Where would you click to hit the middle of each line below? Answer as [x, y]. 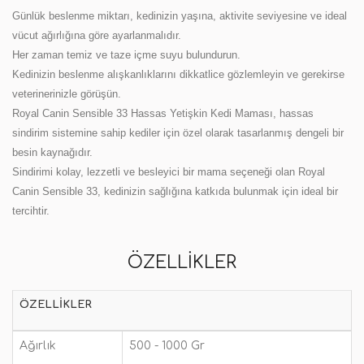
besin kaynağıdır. [52, 152]
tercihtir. [31, 211]
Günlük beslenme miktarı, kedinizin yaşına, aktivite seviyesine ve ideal [180, 16]
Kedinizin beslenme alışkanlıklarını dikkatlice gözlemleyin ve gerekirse [178, 74]
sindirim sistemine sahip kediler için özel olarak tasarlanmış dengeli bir [178, 133]
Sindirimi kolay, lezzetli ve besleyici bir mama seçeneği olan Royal [169, 172]
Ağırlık [38, 346]
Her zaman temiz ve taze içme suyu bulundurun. [126, 55]
